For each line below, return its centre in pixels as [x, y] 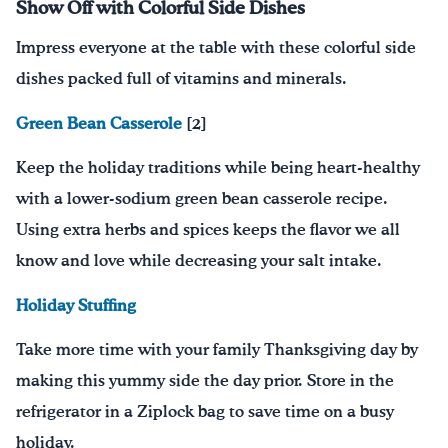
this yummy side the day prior [187, 382]
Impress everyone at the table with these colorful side [216, 48]
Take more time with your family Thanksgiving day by [217, 351]
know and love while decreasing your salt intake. [199, 262]
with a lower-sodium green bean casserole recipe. [202, 200]
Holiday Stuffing [76, 306]
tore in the [355, 382]
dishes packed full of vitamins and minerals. [181, 79]
